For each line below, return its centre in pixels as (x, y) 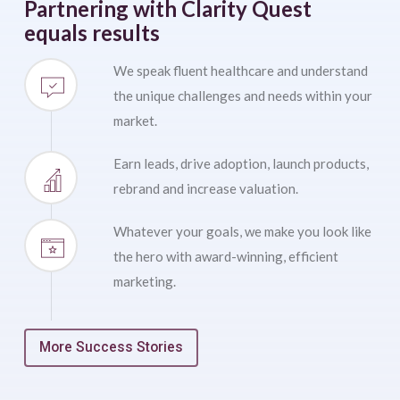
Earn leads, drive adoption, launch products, (241, 163)
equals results (92, 32)
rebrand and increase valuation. (205, 188)
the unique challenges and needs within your (242, 95)
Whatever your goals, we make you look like (242, 231)
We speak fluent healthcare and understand (240, 70)
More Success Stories (111, 347)
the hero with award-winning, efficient (225, 256)
